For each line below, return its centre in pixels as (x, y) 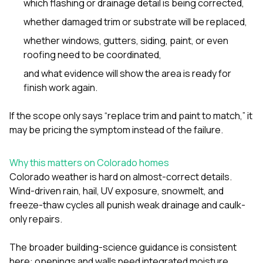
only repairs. (36, 219)
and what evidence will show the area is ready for (127, 73)
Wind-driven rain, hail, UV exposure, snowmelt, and (117, 190)
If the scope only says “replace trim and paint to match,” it (131, 115)
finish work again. (60, 87)
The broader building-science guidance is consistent (123, 247)
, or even (210, 40)
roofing (40, 54)
